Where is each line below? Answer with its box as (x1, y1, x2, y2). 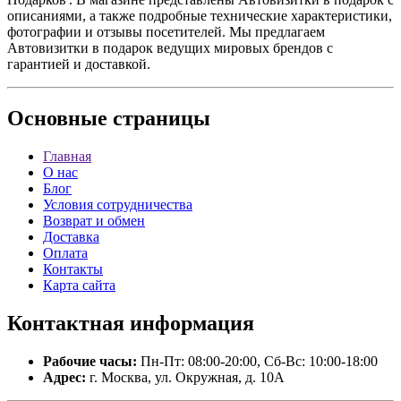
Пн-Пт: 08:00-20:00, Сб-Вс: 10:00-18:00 (137, 353, 378, 369)
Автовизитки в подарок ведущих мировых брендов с (7, 39, 333, 55)
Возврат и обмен (43, 212, 145, 228)
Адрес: (43, 369, 86, 385)
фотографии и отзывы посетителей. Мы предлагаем (7, 23, 325, 39)
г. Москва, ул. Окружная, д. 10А (86, 369, 285, 385)
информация (124, 311, 254, 335)
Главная (43, 148, 91, 164)
